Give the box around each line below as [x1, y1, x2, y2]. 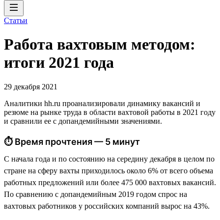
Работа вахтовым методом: [4, 35, 195, 54]
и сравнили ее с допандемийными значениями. [4, 116, 162, 125]
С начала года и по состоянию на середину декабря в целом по [4, 154, 215, 163]
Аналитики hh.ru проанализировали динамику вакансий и [4, 99, 200, 108]
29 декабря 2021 [4, 82, 57, 91]
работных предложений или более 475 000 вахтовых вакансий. [4, 178, 216, 187]
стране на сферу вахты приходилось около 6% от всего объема [4, 166, 213, 175]
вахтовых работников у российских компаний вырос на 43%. [4, 201, 210, 210]
